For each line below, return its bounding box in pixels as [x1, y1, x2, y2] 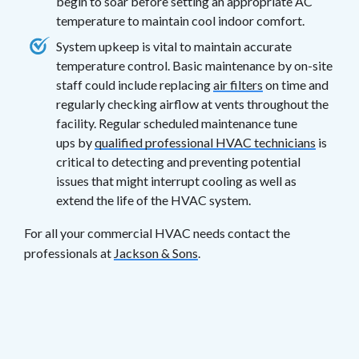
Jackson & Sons [114, 244, 198, 260]
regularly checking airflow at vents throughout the [56, 95, 329, 111]
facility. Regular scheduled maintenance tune [56, 115, 297, 131]
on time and [263, 76, 329, 92]
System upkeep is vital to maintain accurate [56, 38, 292, 54]
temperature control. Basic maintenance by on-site [56, 57, 333, 73]
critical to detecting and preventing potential [56, 153, 301, 169]
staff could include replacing [56, 76, 213, 92]
